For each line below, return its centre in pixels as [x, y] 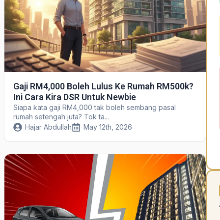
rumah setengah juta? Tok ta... [61, 117]
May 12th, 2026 [108, 127]
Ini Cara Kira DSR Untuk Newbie [74, 97]
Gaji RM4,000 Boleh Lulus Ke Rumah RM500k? [103, 86]
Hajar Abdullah [48, 127]
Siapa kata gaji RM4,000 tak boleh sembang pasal [94, 108]
